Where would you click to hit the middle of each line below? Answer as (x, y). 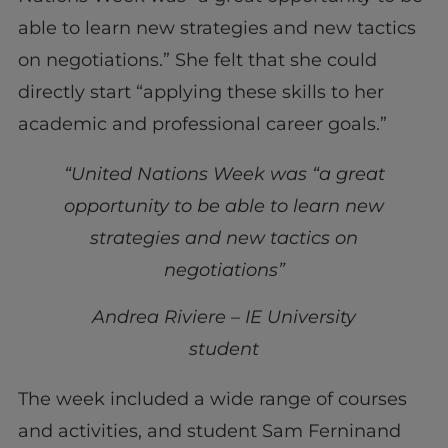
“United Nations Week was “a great (224, 174)
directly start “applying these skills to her (200, 92)
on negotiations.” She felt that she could (197, 60)
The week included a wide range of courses (212, 398)
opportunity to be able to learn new (224, 206)
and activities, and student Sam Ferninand (209, 430)
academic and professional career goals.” (202, 124)
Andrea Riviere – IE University (224, 316)
